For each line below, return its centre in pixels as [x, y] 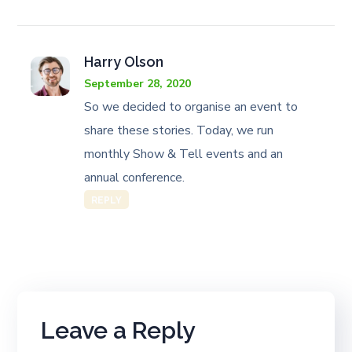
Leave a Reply [118, 330]
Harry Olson [124, 62]
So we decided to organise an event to [191, 107]
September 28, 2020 [138, 84]
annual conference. [135, 178]
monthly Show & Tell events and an [184, 154]
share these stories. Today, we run [179, 130]
